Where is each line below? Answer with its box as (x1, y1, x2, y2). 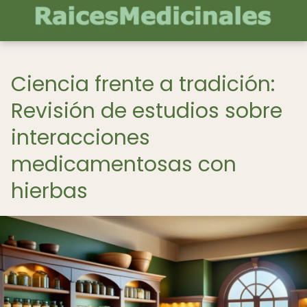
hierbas (11, 177, 88, 206)
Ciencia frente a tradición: (11, 70, 275, 99)
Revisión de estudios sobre (11, 97, 282, 125)
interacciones (11, 123, 150, 152)
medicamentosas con (11, 150, 236, 179)
